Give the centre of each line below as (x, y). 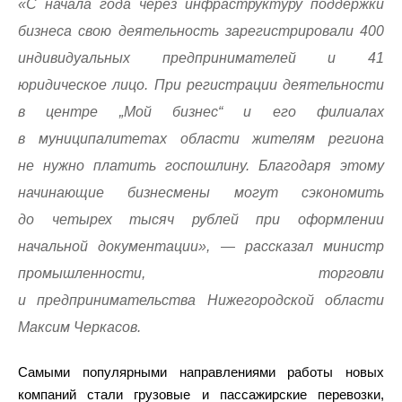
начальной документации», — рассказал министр (201, 246)
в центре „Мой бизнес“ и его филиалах (201, 112)
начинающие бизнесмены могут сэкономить (201, 192)
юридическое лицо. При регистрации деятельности (201, 85)
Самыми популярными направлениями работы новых (201, 372)
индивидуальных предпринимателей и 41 (201, 58)
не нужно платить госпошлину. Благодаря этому (201, 166)
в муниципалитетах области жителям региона (201, 139)
